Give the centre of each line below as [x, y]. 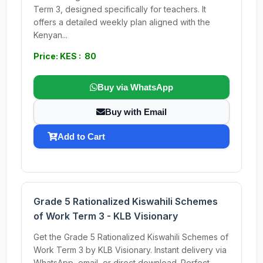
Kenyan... [50, 35]
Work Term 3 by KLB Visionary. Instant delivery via [130, 250]
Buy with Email [136, 112]
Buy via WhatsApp [135, 87]
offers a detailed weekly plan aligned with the [122, 22]
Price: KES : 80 [65, 56]
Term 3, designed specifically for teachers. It [120, 9]
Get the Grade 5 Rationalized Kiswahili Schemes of [131, 237]
